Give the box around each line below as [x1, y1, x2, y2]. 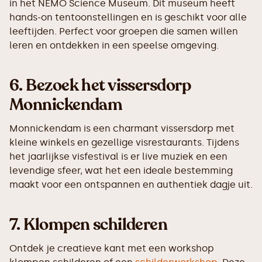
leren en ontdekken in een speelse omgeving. [9, 40, 219, 51]
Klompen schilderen [23, 213, 168, 236]
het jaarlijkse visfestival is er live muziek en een [9, 151, 227, 163]
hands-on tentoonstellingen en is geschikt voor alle [9, 12, 247, 23]
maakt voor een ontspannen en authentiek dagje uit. [9, 179, 253, 191]
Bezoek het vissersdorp [26, 74, 191, 97]
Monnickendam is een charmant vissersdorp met [9, 123, 235, 135]
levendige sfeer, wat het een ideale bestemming [9, 165, 233, 177]
